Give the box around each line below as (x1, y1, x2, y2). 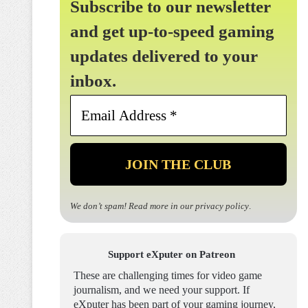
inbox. (70, 71, 116, 90)
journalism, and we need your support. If (74, 284, 250, 296)
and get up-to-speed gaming (70, 22, 274, 41)
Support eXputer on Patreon (108, 248, 235, 260)
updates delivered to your (70, 47, 258, 65)
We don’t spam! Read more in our (70, 201, 195, 211)
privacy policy (195, 201, 249, 211)
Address (177, 110, 228, 126)
